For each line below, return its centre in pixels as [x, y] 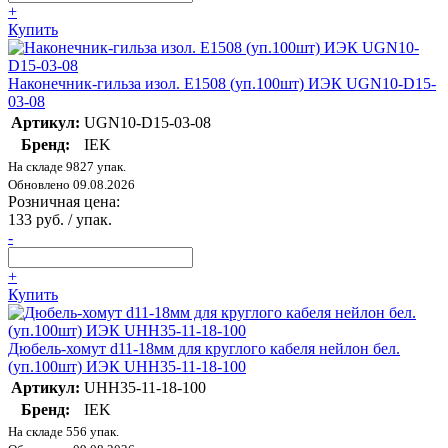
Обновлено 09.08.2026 [71, 184]
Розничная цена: [64, 201]
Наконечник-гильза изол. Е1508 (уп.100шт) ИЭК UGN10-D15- [222, 83]
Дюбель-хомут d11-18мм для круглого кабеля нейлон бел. [204, 348]
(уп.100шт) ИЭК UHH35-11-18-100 [127, 366]
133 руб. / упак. [60, 219]
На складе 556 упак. [63, 431]
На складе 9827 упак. [67, 166]
